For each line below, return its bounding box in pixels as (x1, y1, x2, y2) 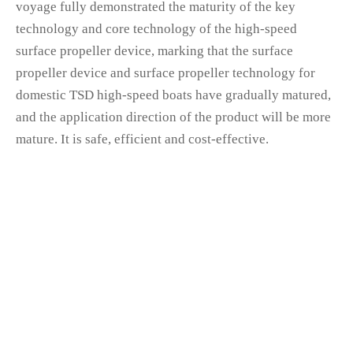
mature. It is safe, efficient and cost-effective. (16, 132, 269, 147)
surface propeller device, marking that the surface (16, 43, 293, 59)
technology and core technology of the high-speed (16, 21, 297, 37)
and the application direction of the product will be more (16, 110, 331, 125)
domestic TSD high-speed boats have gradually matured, (16, 87, 331, 103)
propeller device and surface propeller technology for (16, 65, 315, 81)
